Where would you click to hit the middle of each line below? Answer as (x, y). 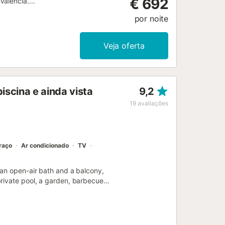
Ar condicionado (45, 146)
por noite (151, 19)
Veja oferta (124, 46)
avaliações (153, 103)
